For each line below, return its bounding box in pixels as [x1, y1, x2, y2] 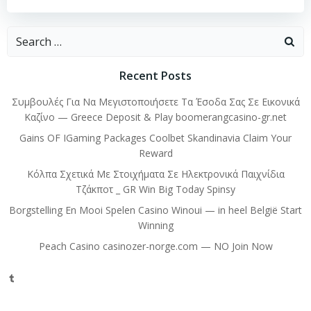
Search [7, 27, 42, 42]
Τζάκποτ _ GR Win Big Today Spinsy [76, 183, 235, 196]
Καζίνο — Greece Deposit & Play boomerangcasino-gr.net [24, 110, 287, 124]
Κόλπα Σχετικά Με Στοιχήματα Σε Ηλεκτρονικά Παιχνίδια [26, 167, 285, 180]
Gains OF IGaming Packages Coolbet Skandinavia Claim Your [19, 131, 292, 144]
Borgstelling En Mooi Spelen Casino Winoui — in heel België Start [9, 203, 302, 217]
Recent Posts [119, 68, 192, 83]
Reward [138, 146, 173, 160]
